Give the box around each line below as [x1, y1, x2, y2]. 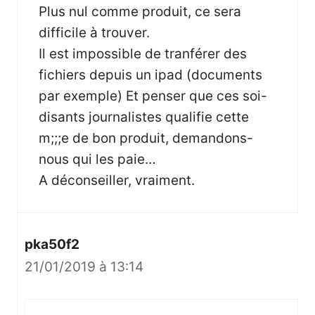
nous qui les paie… [39, 150, 156, 167]
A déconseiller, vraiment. [39, 172, 195, 188]
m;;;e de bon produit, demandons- [39, 129, 253, 146]
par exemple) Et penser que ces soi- [39, 87, 267, 104]
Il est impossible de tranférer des [39, 45, 247, 62]
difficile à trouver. [39, 24, 150, 41]
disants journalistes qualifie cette [39, 108, 249, 125]
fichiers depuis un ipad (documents [39, 66, 262, 83]
